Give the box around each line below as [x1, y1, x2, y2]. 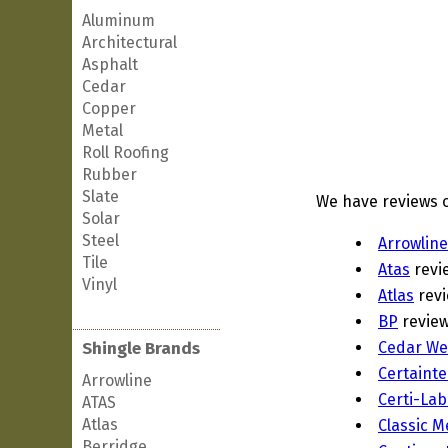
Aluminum [82, 11, 155, 30]
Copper [82, 99, 136, 118]
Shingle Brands [82, 338, 200, 359]
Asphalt [82, 55, 138, 74]
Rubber [82, 165, 137, 184]
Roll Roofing [82, 143, 169, 162]
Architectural [82, 33, 177, 52]
